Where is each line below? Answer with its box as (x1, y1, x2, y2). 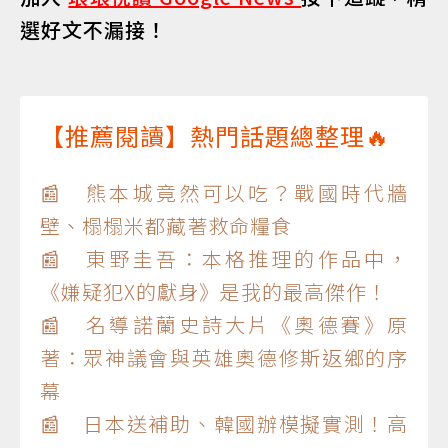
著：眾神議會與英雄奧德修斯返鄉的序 (40, 342, 408, 372)
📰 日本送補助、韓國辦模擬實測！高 (40, 408, 408, 438)
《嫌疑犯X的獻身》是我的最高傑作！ (40, 276, 388, 306)
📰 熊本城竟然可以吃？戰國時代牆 (40, 177, 408, 207)
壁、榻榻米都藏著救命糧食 (40, 210, 292, 240)
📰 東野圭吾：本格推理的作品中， (40, 243, 408, 273)
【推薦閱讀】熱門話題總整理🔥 (40, 117, 390, 153)
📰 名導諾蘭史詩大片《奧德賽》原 (40, 309, 408, 339)
